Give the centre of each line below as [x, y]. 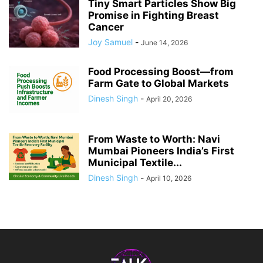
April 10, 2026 [169, 178]
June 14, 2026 [164, 43]
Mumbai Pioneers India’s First [161, 151]
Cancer [106, 27]
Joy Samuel [110, 42]
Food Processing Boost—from [161, 72]
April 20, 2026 [169, 99]
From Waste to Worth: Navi [154, 139]
